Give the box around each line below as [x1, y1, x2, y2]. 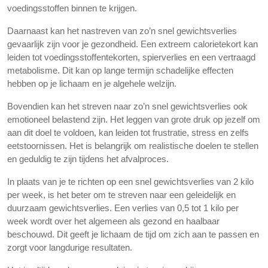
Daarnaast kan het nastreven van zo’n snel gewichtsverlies [7, 26, 237, 36]
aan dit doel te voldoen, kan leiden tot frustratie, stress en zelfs [7, 127, 249, 138]
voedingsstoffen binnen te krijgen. [7, 3, 137, 13]
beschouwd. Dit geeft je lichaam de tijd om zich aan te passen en [7, 229, 259, 239]
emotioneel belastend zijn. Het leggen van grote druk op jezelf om [7, 114, 260, 124]
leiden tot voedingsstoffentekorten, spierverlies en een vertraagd [7, 52, 255, 62]
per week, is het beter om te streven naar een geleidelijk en [7, 190, 236, 200]
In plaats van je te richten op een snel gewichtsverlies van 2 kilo [7, 176, 254, 187]
